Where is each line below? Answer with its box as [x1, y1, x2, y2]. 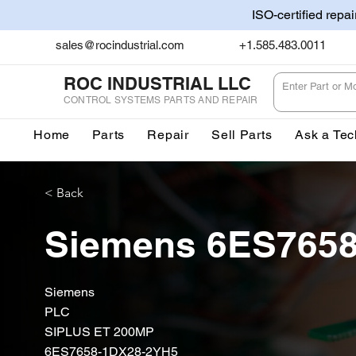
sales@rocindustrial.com [56, 38, 184, 52]
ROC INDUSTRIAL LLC [64, 72, 251, 94]
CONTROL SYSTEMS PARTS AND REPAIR [64, 94, 258, 106]
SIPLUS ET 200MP [44, 323, 154, 339]
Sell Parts [211, 126, 273, 142]
